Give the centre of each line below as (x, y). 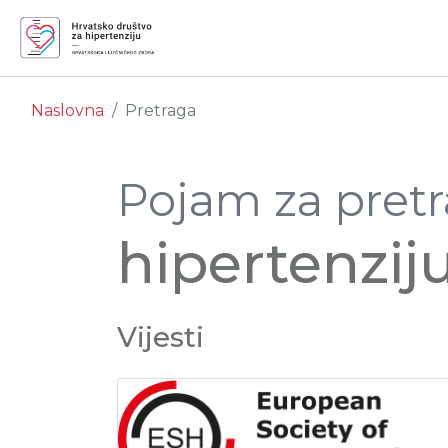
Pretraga (160, 110)
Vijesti (160, 337)
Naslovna (67, 110)
